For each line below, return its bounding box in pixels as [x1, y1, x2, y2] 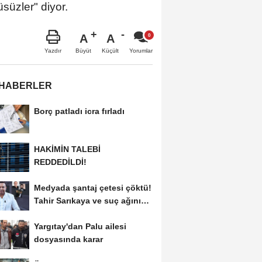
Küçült [102, 47, 119, 54]
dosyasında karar [33, 235, 103, 244]
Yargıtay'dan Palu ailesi [33, 222, 126, 232]
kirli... [33, 209, 56, 219]
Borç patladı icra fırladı [33, 106, 125, 116]
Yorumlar [129, 47, 153, 54]
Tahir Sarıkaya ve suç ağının [33, 196, 146, 206]
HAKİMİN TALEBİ [33, 144, 101, 154]
